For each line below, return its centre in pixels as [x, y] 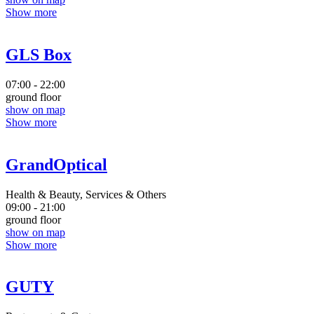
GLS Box [39, 54]
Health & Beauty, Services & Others [86, 194]
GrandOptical [56, 164]
